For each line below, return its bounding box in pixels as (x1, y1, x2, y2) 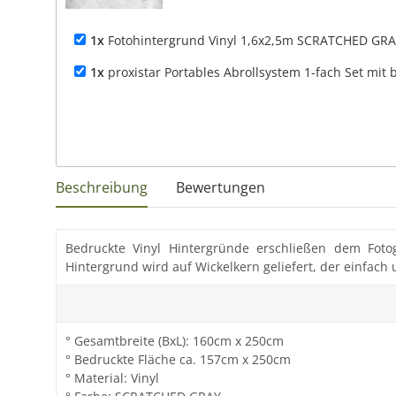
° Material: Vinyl (65, 369, 159, 386)
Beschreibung (56, 178, 148, 197)
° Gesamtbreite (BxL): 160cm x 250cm (65, 332, 284, 349)
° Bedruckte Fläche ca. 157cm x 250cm (65, 351, 291, 368)
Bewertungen (176, 178, 265, 197)
